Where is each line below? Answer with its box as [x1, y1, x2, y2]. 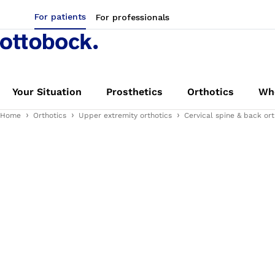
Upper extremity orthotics [79, 111, 172, 120]
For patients [34, 12, 86, 21]
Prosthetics [106, 86, 163, 98]
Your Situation [12, 86, 82, 98]
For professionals [96, 12, 169, 22]
